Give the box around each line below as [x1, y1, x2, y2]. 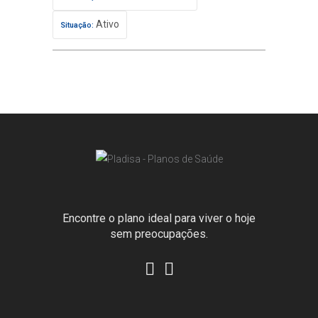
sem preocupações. [110, 227, 208, 241]
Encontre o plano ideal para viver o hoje [62, 212, 256, 226]
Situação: [60, 21, 94, 30]
